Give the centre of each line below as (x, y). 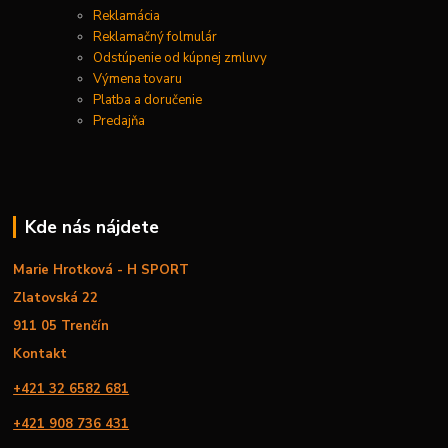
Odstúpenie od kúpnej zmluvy (180, 58)
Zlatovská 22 (56, 298)
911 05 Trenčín (61, 326)
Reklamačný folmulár (155, 37)
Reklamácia (127, 16)
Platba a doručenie (149, 100)
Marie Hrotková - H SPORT (103, 270)
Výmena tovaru (138, 79)
